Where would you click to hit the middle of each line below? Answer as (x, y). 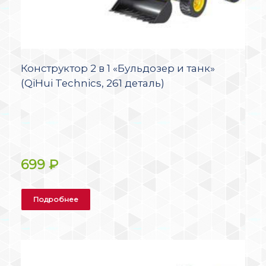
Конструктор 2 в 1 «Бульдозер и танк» (118, 68)
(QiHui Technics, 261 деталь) (93, 83)
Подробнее (56, 199)
